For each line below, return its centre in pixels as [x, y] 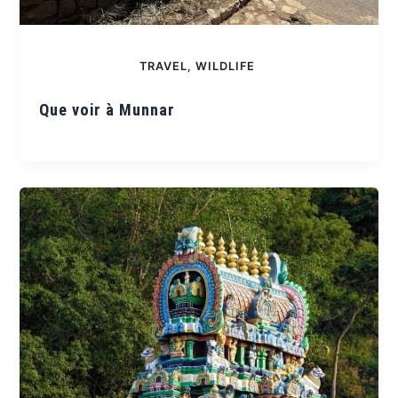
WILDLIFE [225, 67]
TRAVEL [163, 67]
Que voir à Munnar [107, 109]
